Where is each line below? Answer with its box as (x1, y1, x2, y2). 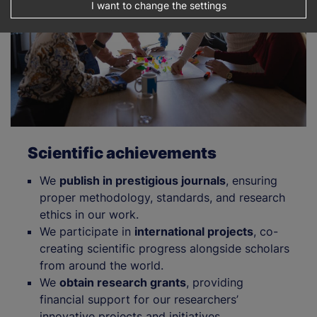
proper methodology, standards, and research (40, 190, 285, 204)
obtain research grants (59, 275, 186, 289)
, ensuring (226, 173, 277, 188)
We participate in (40, 224, 134, 238)
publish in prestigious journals (59, 173, 226, 188)
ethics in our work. (40, 207, 139, 221)
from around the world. (40, 258, 163, 272)
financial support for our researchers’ (40, 292, 238, 306)
